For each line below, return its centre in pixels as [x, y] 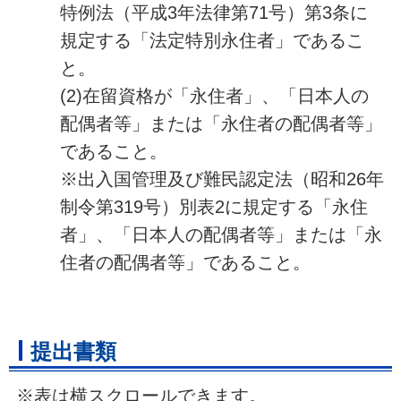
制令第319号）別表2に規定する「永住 [213, 207]
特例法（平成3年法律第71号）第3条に [213, 13]
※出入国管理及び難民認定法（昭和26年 [222, 179]
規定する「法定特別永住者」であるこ [212, 41]
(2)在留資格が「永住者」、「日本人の [214, 96]
